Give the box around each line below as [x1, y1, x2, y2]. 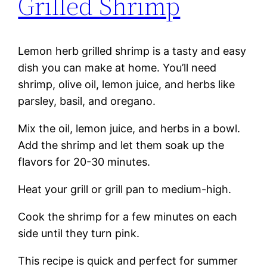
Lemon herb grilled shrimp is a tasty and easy [18, 45, 247, 58]
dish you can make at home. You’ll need [18, 61, 217, 74]
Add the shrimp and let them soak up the [18, 139, 225, 152]
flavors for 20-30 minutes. [18, 156, 151, 169]
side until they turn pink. [18, 227, 140, 240]
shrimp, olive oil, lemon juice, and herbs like [18, 78, 235, 91]
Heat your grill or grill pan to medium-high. [18, 183, 232, 196]
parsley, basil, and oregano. [18, 95, 156, 108]
